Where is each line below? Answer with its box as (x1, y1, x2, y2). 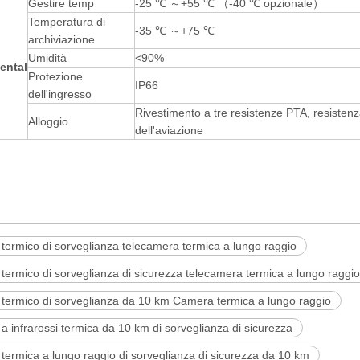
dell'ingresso (28, 88, 92, 100)
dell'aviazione (135, 124, 203, 137)
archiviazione (28, 33, 95, 46)
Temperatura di (28, 15, 105, 28)
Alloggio (28, 115, 68, 128)
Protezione (28, 70, 83, 83)
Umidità (28, 51, 67, 64)
